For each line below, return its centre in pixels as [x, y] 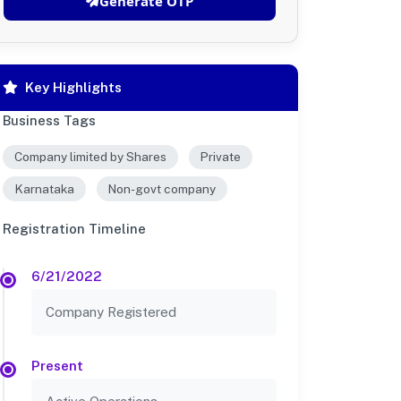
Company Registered [111, 311]
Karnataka [44, 189]
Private [221, 157]
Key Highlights [73, 87]
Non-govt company [162, 189]
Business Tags [49, 120]
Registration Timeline [74, 228]
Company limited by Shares [90, 157]
